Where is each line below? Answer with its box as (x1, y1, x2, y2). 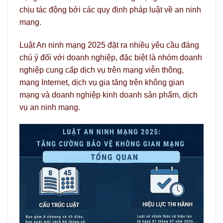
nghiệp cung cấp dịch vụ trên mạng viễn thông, (19, 66, 184, 75)
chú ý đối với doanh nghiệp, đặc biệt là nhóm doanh (19, 53, 202, 62)
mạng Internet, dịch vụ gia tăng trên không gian (19, 78, 184, 87)
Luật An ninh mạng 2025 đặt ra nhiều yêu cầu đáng (19, 41, 199, 50)
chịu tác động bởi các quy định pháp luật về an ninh (19, 5, 201, 14)
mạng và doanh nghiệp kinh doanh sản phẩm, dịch (19, 91, 198, 100)
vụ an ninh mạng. (19, 103, 80, 112)
